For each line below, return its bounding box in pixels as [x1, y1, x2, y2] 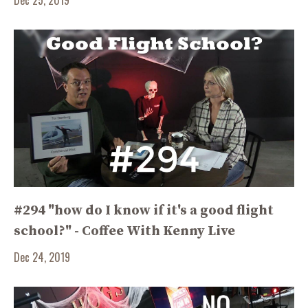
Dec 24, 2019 [14, 249, 70, 265]
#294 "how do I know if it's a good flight [14, 202, 274, 219]
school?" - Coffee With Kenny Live [14, 223, 235, 240]
